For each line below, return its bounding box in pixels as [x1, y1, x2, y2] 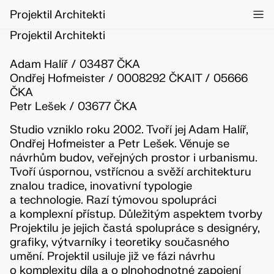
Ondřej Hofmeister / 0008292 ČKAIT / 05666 [9, 70, 248, 86]
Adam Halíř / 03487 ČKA [9, 56, 140, 72]
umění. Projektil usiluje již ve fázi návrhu [9, 249, 215, 264]
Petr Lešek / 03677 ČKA [9, 98, 139, 114]
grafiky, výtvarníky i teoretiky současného [9, 235, 229, 250]
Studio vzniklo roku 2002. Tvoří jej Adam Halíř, [9, 122, 248, 138]
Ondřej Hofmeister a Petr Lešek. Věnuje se [9, 136, 229, 152]
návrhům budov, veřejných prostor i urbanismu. [9, 150, 257, 166]
